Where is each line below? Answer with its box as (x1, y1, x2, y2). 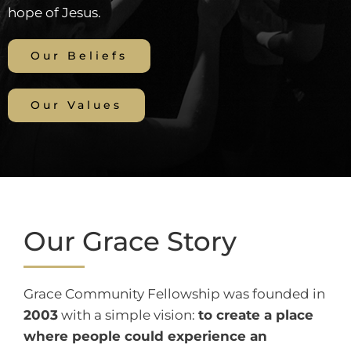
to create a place (197, 306, 313, 323)
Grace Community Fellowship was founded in (23, 285, 325, 302)
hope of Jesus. (7, 4, 101, 20)
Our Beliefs (30, 48, 128, 63)
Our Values (30, 97, 122, 112)
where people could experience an (23, 327, 267, 344)
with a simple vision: (57, 306, 198, 323)
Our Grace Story (23, 224, 237, 257)
